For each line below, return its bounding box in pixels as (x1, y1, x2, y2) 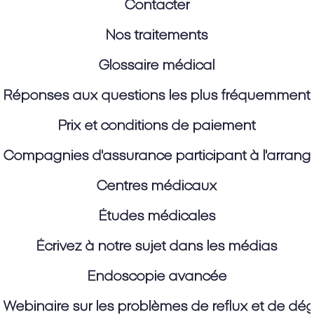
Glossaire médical (99, 59, 215, 73)
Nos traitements (106, 29, 208, 43)
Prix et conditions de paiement (58, 119, 256, 133)
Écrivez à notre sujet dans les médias (36, 240, 278, 254)
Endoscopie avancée (87, 270, 227, 284)
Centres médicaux (97, 179, 217, 193)
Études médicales (98, 210, 216, 224)
